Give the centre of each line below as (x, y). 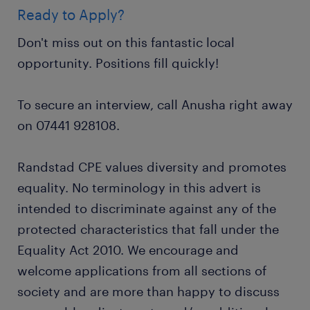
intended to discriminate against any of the (147, 208)
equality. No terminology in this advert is (139, 188)
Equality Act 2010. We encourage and (128, 250)
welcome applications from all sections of (142, 271)
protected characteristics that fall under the (148, 229)
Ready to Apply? (71, 15)
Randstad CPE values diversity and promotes (152, 167)
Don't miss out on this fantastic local (126, 42)
